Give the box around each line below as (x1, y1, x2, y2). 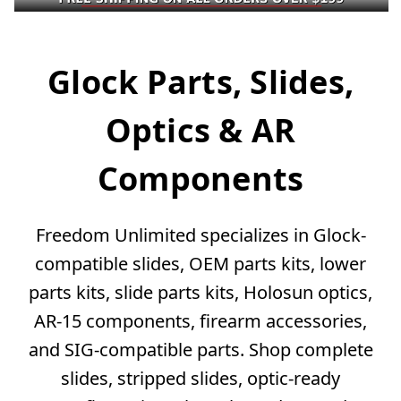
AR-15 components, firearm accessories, (34, 309, 367, 334)
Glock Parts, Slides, (47, 60, 354, 105)
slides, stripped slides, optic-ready (61, 366, 340, 391)
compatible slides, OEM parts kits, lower (35, 252, 366, 277)
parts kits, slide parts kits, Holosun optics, (29, 280, 372, 305)
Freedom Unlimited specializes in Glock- (35, 223, 366, 248)
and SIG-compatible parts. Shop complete (28, 337, 373, 363)
